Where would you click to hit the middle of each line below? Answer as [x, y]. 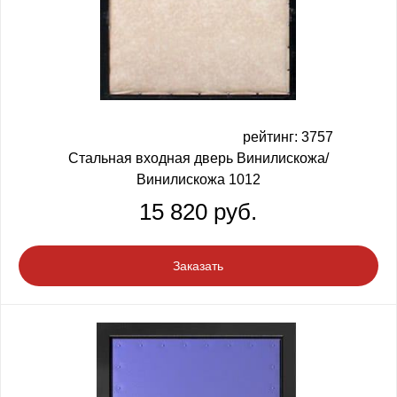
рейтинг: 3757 [288, 136]
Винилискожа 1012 [198, 179]
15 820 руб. [198, 211]
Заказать [198, 266]
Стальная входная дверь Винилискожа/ [198, 158]
